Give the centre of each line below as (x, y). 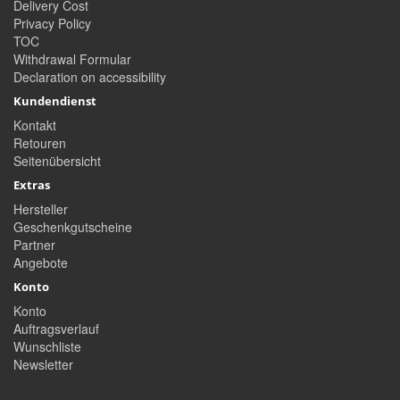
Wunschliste (47, 347)
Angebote (41, 263)
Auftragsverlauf (56, 329)
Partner (34, 245)
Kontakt (35, 125)
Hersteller (41, 209)
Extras (32, 185)
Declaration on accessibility (90, 77)
